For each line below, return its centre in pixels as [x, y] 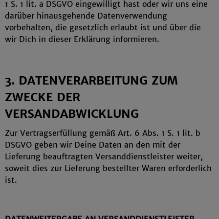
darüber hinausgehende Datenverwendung [86, 16]
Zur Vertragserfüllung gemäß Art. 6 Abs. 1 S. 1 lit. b [103, 133]
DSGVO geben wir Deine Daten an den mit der [93, 145]
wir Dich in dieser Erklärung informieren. [82, 39]
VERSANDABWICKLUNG [72, 114]
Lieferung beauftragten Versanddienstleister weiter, [104, 156]
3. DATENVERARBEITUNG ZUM [91, 80]
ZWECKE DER [43, 97]
